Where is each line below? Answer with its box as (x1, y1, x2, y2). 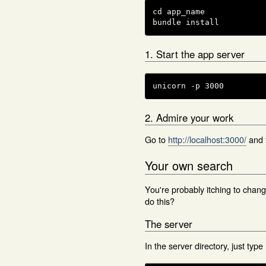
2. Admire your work (145, 110, 233, 125)
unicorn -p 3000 (153, 81, 224, 91)
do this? (145, 194, 175, 207)
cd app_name (153, 7, 205, 17)
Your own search (145, 157, 233, 175)
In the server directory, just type (145, 239, 263, 252)
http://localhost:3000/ (168, 133, 246, 146)
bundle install (153, 18, 219, 27)
